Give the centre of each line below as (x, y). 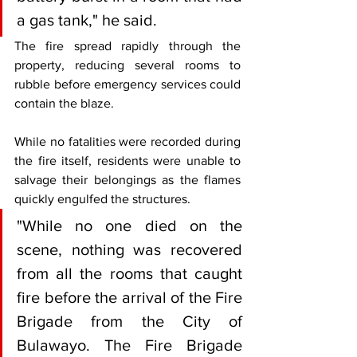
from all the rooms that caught (129, 274)
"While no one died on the (129, 226)
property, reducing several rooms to (127, 65)
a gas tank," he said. (87, 20)
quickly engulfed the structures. (102, 199)
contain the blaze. (64, 104)
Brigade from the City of (129, 322)
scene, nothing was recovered (129, 250)
